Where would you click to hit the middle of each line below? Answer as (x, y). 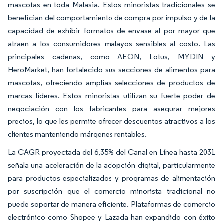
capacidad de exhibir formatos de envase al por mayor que (111, 31)
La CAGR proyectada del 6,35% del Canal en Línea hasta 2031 (111, 152)
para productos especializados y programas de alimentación (111, 178)
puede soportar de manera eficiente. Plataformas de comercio (111, 204)
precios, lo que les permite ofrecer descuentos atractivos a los (111, 121)
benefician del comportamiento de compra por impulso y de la (111, 18)
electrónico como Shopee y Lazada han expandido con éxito (111, 217)
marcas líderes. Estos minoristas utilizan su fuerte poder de (111, 96)
